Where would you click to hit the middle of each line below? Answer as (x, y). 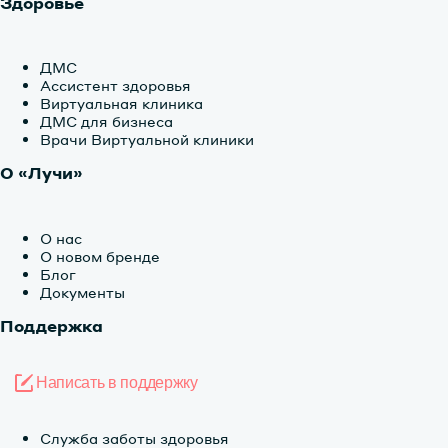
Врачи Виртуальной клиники (147, 138)
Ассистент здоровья (115, 84)
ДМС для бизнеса (106, 120)
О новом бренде (100, 255)
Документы (82, 291)
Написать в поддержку (117, 383)
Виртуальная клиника (121, 102)
